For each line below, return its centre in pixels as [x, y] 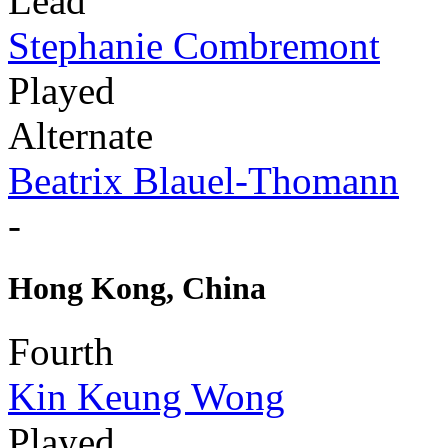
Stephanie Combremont [194, 45]
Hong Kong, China [137, 288]
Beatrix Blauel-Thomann [203, 180]
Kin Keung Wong [146, 397]
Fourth [61, 352]
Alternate [80, 135]
